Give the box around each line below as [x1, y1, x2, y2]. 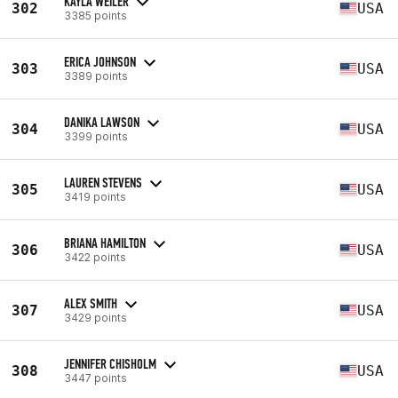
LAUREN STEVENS [64, 173, 142, 191]
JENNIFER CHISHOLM [64, 354, 156, 372]
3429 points [64, 310, 127, 324]
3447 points [64, 370, 127, 385]
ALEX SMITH [64, 294, 117, 312]
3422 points [64, 250, 126, 264]
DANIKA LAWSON [64, 113, 139, 131]
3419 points [64, 189, 126, 203]
